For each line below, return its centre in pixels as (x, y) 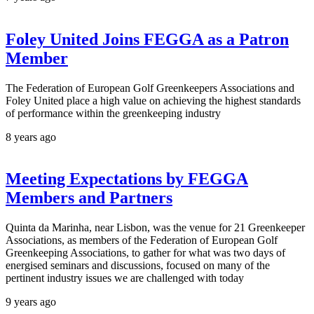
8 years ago (31, 137)
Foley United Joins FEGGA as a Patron (147, 39)
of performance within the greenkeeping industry (113, 113)
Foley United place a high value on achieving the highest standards (153, 100)
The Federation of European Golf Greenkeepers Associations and (150, 88)
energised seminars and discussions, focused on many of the (138, 266)
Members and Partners (89, 198)
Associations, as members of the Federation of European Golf (142, 240)
